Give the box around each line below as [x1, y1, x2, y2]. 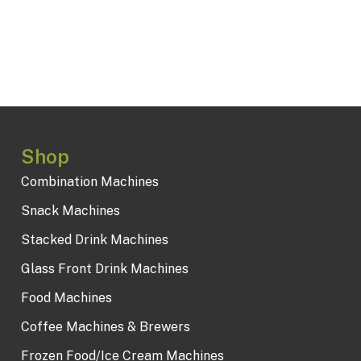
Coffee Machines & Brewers [20, 318, 190, 334]
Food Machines [20, 289, 112, 305]
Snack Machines [20, 202, 120, 218]
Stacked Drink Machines [20, 231, 168, 247]
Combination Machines [20, 173, 159, 189]
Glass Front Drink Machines [20, 260, 189, 276]
